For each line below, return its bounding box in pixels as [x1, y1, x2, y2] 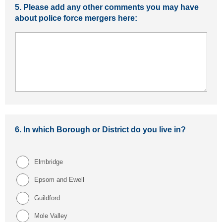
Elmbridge [34, 158, 63, 166]
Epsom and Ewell [34, 176, 86, 184]
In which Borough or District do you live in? [23, 125, 202, 134]
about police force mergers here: [15, 14, 137, 23]
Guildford [34, 194, 62, 202]
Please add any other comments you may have [23, 3, 199, 12]
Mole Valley [34, 212, 69, 220]
